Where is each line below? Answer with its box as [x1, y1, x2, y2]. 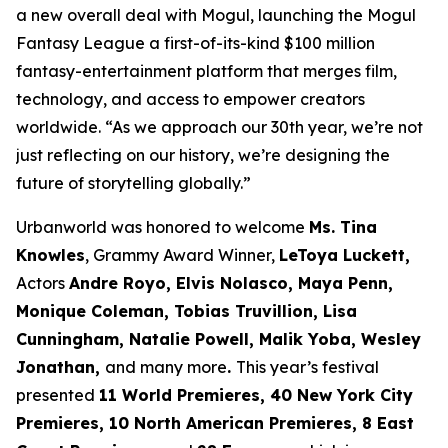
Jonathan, [16, 356, 105, 377]
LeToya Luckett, [279, 244, 410, 265]
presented [16, 384, 99, 405]
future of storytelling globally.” [16, 172, 251, 193]
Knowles [16, 244, 85, 265]
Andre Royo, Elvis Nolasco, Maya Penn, [69, 272, 393, 293]
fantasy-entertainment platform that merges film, [16, 60, 397, 81]
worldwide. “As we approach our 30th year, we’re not [16, 116, 423, 137]
